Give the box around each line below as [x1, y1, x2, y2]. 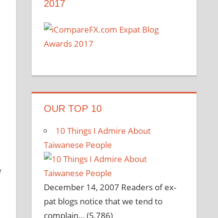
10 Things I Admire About [55, 125, 151, 137]
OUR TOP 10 [44, 103, 102, 114]
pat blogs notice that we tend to [44, 196, 163, 207]
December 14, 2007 [44, 182, 120, 193]
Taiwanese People [44, 139, 112, 151]
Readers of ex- [121, 182, 177, 193]
